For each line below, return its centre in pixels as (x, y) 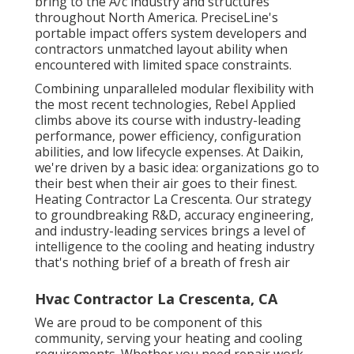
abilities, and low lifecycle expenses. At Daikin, (169, 151)
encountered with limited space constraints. (163, 64)
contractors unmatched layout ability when (161, 49)
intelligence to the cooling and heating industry (175, 246)
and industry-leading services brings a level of (170, 230)
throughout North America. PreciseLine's (156, 17)
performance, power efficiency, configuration (168, 136)
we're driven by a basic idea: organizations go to (177, 167)
